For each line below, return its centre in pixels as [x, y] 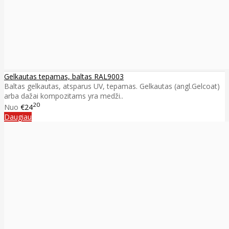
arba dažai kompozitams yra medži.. [64, 96]
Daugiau [18, 117]
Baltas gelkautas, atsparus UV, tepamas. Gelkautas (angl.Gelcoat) [112, 86]
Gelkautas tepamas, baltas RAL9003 [64, 77]
